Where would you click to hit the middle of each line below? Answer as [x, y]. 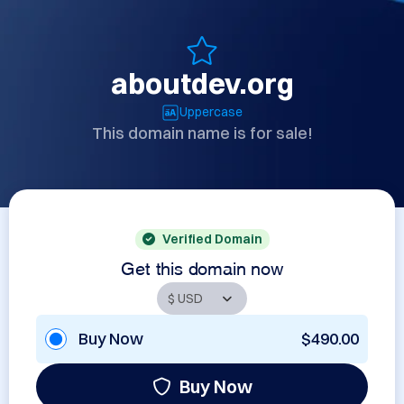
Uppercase [211, 112]
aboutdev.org [202, 83]
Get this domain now [202, 266]
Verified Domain [212, 239]
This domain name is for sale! [202, 133]
